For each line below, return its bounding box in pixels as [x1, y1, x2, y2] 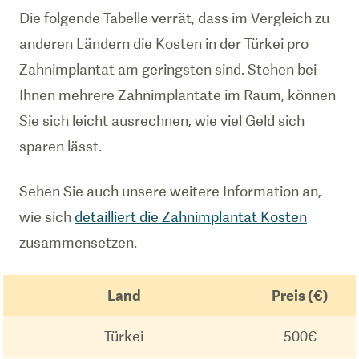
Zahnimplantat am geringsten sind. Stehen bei [19, 61, 317, 78]
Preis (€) [272, 287, 329, 304]
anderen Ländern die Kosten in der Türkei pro [19, 35, 309, 52]
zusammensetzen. [19, 234, 137, 251]
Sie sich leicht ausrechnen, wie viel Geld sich [19, 112, 305, 129]
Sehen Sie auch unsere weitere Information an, [19, 183, 321, 200]
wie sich [19, 208, 75, 225]
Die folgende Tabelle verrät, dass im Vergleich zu [19, 10, 329, 26]
